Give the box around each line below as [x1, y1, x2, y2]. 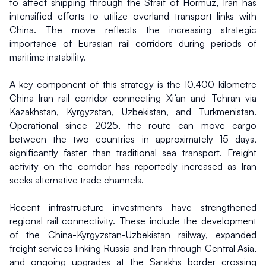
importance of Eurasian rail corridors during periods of [9, 37, 256, 49]
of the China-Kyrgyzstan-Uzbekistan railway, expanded [9, 228, 256, 240]
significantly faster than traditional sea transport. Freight [9, 146, 256, 159]
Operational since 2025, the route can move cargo [9, 119, 256, 131]
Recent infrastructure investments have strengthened [9, 201, 256, 213]
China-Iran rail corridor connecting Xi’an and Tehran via [9, 91, 256, 104]
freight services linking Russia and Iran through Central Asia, [9, 242, 256, 254]
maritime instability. [9, 50, 86, 63]
